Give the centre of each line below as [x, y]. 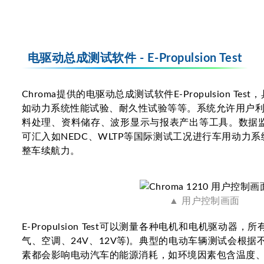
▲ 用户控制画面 [204, 201]
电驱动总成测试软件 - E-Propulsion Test [135, 58]
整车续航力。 [51, 151]
